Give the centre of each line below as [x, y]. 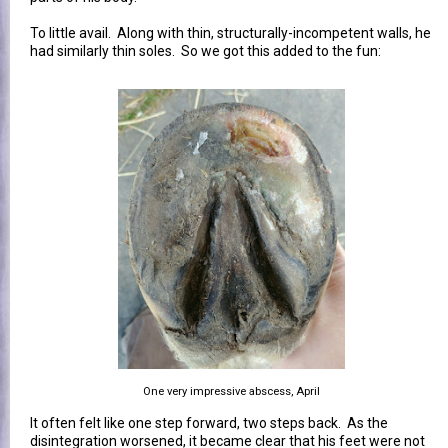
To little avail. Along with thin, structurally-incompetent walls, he [230, 32]
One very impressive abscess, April [231, 391]
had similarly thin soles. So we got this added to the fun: [205, 50]
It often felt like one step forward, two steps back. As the [209, 422]
